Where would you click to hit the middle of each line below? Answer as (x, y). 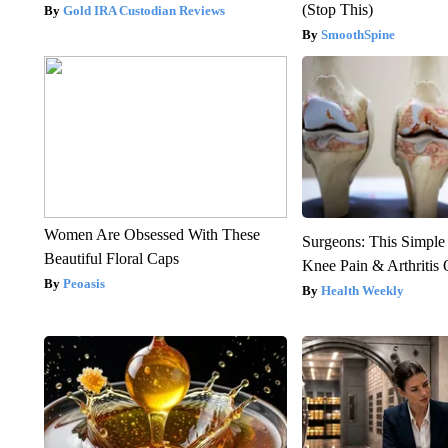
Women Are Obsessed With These (151, 235)
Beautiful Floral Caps (111, 259)
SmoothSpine (358, 35)
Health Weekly (363, 291)
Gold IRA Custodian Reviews (143, 11)
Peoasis (83, 284)
